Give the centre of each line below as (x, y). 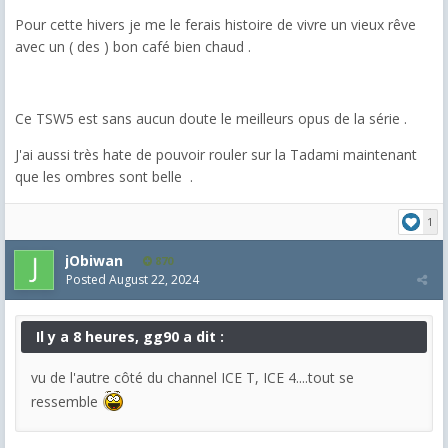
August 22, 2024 (154, 279)
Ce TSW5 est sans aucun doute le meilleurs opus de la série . (211, 118)
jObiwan (94, 260)
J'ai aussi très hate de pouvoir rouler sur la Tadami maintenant (216, 154)
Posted (87, 279)
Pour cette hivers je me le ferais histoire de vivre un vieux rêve (215, 24)
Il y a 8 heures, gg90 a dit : (130, 336)
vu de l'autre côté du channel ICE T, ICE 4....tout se (192, 377)
